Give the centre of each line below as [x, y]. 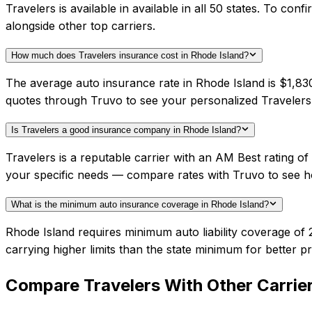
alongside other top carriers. [80, 26]
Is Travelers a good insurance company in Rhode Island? [126, 130]
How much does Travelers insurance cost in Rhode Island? [130, 56]
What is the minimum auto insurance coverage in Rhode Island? [140, 205]
